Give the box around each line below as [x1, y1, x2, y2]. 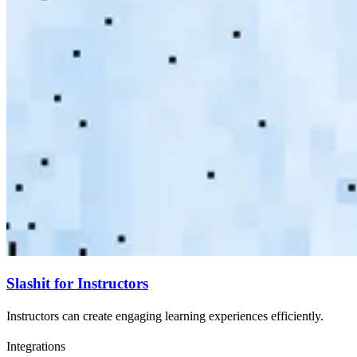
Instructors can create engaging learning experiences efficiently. [6, 308, 324, 323]
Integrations [6, 339, 65, 353]
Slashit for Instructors [6, 275, 148, 292]
